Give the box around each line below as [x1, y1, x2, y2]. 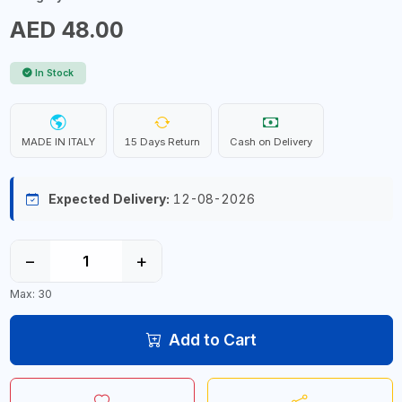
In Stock [35, 67, 74, 79]
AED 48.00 [9, 16, 124, 43]
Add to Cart [168, 329, 257, 349]
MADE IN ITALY [21, 135, 95, 148]
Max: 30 [9, 286, 52, 301]
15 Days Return [124, 135, 200, 148]
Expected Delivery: [48, 191, 170, 206]
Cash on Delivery [229, 135, 312, 148]
